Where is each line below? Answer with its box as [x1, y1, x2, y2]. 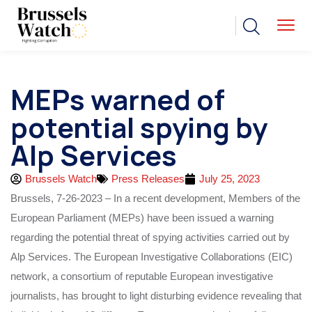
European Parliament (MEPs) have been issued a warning [10, 212, 274, 224]
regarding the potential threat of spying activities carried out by [10, 231, 290, 244]
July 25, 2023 [199, 173, 260, 185]
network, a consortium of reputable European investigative [10, 270, 273, 283]
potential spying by [10, 108, 267, 147]
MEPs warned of [10, 80, 225, 119]
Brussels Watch [25, 173, 97, 185]
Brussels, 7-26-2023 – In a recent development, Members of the [10, 192, 300, 205]
